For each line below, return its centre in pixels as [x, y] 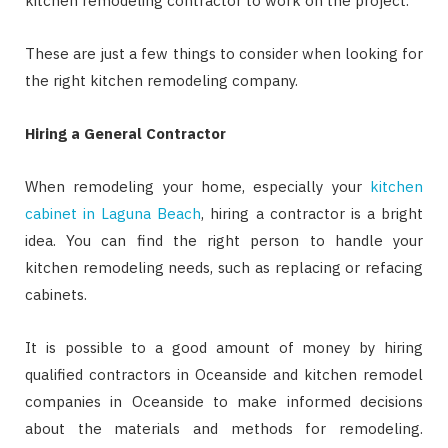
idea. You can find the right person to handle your [224, 240]
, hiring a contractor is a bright [312, 213]
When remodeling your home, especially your [197, 186]
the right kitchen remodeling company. [161, 80]
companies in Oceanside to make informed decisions [224, 401]
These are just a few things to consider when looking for [224, 53]
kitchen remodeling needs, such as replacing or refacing [224, 267]
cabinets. [56, 294]
